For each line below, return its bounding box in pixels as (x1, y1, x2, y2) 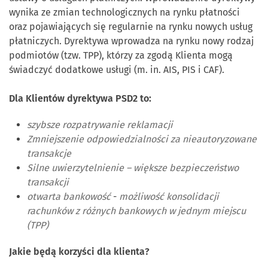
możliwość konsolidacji (119, 191, 219, 203)
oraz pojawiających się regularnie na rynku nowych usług (9, 21, 252, 33)
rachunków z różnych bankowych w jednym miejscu (27, 205, 246, 217)
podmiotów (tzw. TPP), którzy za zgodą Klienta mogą (9, 50, 233, 62)
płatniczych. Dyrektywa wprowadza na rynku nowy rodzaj (9, 35, 254, 47)
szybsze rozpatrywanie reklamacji (27, 119, 173, 131)
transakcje (27, 148, 71, 160)
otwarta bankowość (27, 191, 111, 203)
